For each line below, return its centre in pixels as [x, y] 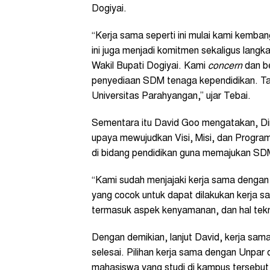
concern [225, 66]
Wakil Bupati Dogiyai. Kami [150, 66]
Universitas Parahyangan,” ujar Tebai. [171, 96]
